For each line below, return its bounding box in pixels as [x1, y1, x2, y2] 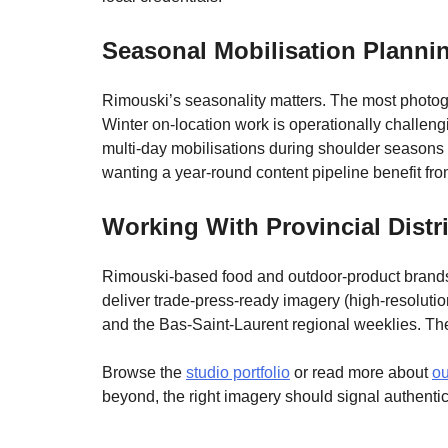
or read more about [290, 363, 432, 381]
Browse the [102, 363, 186, 381]
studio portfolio [186, 363, 290, 381]
